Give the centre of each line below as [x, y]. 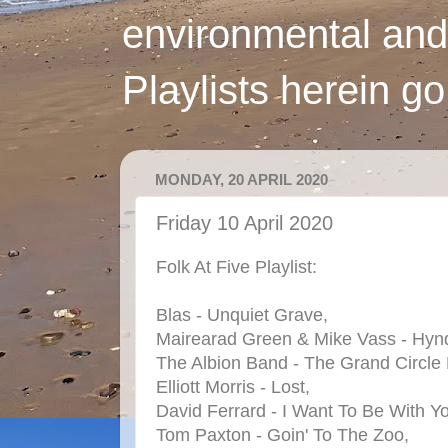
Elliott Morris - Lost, [233, 386]
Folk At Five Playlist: [236, 266]
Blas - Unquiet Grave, [242, 314]
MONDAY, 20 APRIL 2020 [241, 180]
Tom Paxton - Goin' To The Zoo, [282, 434]
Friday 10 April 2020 [244, 222]
